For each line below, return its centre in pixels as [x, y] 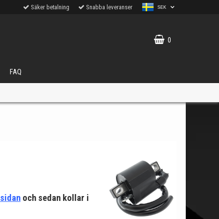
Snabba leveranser [109, 7]
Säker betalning [50, 7]
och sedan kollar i [55, 198]
